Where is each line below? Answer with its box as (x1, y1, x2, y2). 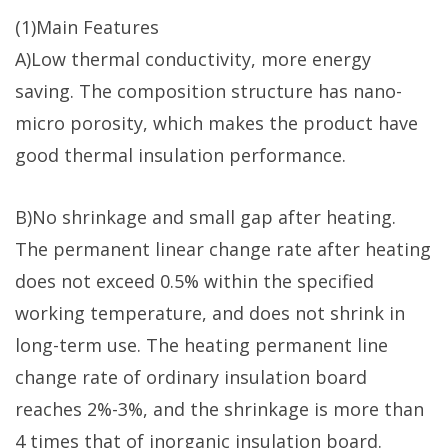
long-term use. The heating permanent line (15, 332, 388, 357)
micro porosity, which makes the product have (15, 110, 418, 135)
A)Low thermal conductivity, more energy (15, 46, 371, 71)
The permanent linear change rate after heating (15, 236, 431, 261)
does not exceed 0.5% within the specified (15, 268, 374, 293)
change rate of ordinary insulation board (15, 364, 367, 389)
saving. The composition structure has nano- (15, 78, 402, 103)
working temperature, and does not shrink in (15, 300, 405, 325)
